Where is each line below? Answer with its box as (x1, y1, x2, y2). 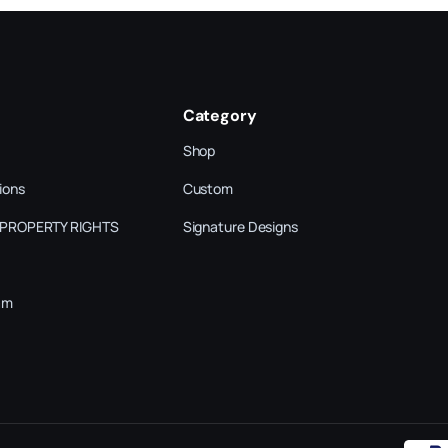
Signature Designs (182, 217, 298, 237)
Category (182, 105, 257, 127)
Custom (182, 179, 234, 199)
